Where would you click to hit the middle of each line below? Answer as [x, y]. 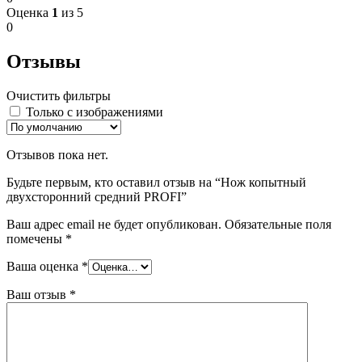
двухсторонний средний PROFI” [97, 196]
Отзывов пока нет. [57, 154]
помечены [36, 238]
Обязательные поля [278, 224]
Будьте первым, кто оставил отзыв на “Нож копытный [156, 182]
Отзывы [44, 61]
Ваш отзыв [38, 294]
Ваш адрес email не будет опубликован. [114, 224]
